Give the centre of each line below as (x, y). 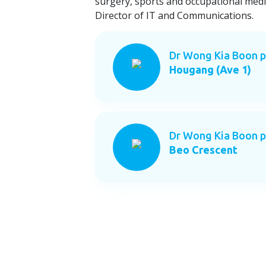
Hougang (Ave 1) (210, 69)
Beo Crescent (204, 150)
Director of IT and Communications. (175, 15)
